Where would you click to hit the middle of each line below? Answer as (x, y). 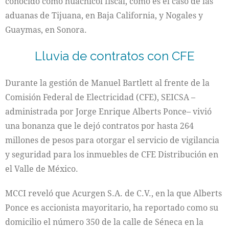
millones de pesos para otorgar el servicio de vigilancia (112, 140)
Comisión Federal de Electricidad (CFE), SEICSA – (100, 97)
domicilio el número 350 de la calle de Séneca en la (104, 222)
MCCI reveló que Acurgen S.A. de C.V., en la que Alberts (113, 193)
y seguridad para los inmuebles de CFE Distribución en (112, 154)
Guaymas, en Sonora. (46, 30)
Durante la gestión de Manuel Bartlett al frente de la (107, 83)
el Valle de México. (42, 168)
